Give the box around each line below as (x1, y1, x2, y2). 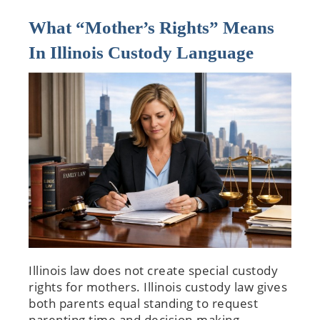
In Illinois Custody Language (29, 42, 254, 62)
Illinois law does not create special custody (29, 261, 278, 279)
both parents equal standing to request (29, 294, 258, 311)
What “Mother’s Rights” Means (29, 17, 274, 37)
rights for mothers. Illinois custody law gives (29, 278, 287, 295)
